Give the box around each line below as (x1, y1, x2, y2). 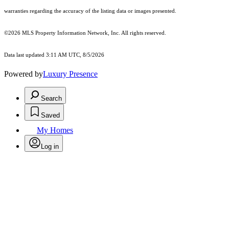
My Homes (37, 126, 73, 135)
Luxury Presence (43, 70, 98, 79)
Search (41, 95, 62, 103)
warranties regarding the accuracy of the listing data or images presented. (4, 8, 176, 14)
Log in (41, 143, 59, 151)
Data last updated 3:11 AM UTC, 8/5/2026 (4, 52, 104, 58)
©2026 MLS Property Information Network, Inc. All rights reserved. (4, 30, 166, 36)
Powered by (4, 70, 43, 79)
